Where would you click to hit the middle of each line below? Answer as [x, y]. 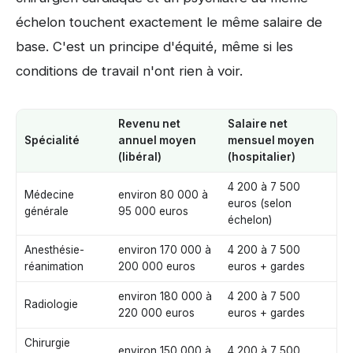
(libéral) [140, 157]
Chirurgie [47, 343]
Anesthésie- [54, 250]
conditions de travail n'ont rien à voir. [129, 71]
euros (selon [260, 204]
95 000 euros [153, 212]
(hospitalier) [262, 157]
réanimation [54, 267]
